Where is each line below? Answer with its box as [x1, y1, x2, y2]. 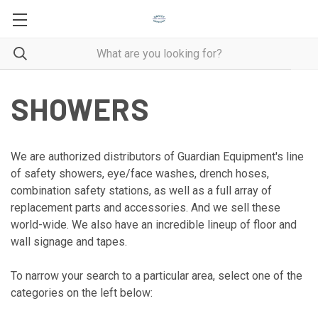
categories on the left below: [11, 286, 153, 300]
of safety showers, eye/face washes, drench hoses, [11, 167, 269, 180]
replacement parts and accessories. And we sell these [11, 201, 280, 214]
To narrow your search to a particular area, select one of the [11, 269, 302, 283]
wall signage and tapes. [11, 235, 127, 248]
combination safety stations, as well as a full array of [11, 184, 272, 197]
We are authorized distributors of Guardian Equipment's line [11, 150, 304, 163]
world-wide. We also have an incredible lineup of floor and [11, 218, 297, 231]
